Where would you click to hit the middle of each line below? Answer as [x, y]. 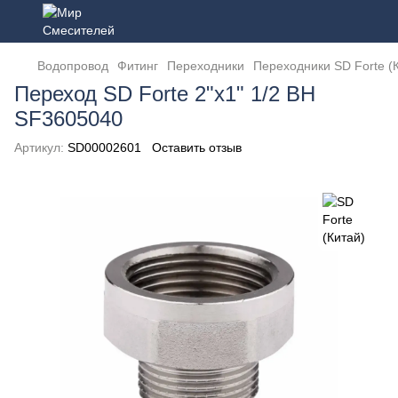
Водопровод [73, 66]
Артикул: [39, 147]
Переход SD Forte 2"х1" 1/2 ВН [165, 94]
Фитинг [138, 66]
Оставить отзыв [197, 147]
